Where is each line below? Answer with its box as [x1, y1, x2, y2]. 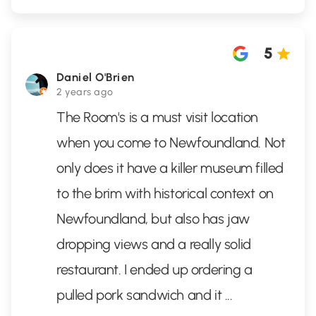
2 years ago [56, 86, 114, 98]
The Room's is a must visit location [56, 109, 259, 126]
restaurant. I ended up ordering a [56, 261, 253, 278]
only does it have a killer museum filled [56, 159, 284, 176]
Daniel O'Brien [56, 71, 135, 84]
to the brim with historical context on [56, 185, 274, 202]
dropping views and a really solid [56, 236, 251, 253]
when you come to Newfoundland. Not [56, 134, 286, 151]
